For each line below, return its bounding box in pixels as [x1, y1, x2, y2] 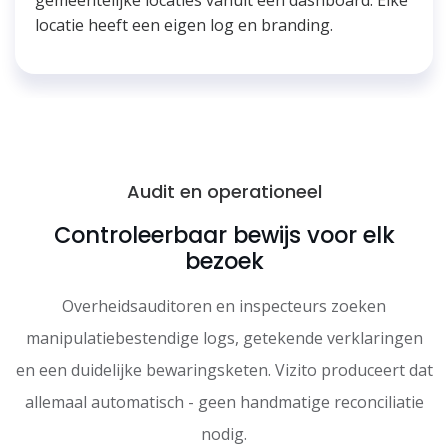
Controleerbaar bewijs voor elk [53, 218, 395, 251]
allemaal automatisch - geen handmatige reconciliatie [24, 390, 424, 413]
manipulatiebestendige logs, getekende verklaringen [25, 326, 423, 349]
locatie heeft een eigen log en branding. [35, 13, 333, 36]
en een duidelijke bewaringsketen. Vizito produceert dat [15, 358, 433, 381]
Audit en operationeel [126, 178, 322, 204]
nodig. [201, 422, 247, 445]
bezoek [184, 244, 264, 277]
